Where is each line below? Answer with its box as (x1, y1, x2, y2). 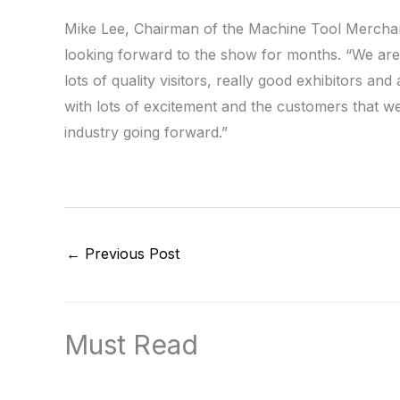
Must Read (64, 329, 198, 362)
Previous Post (80, 245, 179, 263)
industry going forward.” (64, 123, 228, 142)
